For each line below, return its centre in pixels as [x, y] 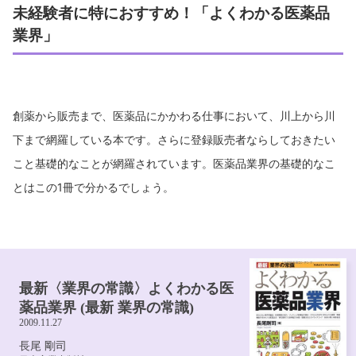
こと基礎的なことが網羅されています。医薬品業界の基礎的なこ [174, 163]
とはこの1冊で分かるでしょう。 [93, 187]
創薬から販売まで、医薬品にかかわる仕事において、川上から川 [174, 115]
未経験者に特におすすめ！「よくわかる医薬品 [171, 12]
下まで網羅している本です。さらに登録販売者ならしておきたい [174, 139]
